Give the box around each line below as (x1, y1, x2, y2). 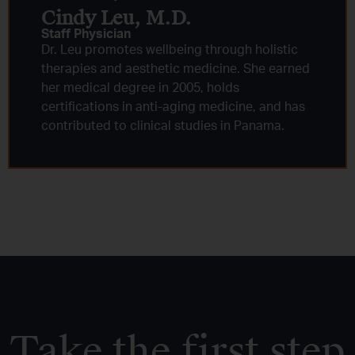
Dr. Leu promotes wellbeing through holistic (41, 43, 298, 56)
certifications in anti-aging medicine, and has (41, 100, 305, 113)
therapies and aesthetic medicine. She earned (41, 62, 310, 75)
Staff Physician (41, 27, 131, 40)
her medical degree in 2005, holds (41, 81, 239, 94)
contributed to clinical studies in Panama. (41, 119, 284, 132)
